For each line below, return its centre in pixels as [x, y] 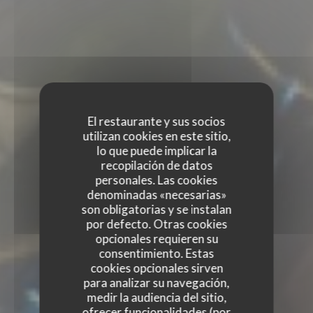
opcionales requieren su [156, 238]
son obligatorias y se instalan [156, 209]
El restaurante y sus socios [156, 121]
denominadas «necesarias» [156, 194]
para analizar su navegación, [156, 282]
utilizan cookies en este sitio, [156, 136]
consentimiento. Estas [156, 253]
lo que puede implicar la [156, 150]
